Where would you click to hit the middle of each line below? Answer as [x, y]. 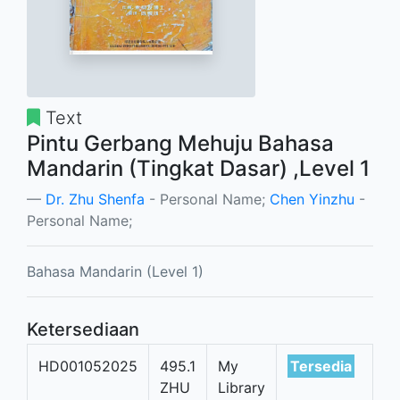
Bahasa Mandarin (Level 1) [115, 271]
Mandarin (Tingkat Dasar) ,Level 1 [198, 168]
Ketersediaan [83, 329]
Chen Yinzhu [312, 199]
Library [242, 387]
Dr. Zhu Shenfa [95, 199]
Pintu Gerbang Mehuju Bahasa [180, 143]
